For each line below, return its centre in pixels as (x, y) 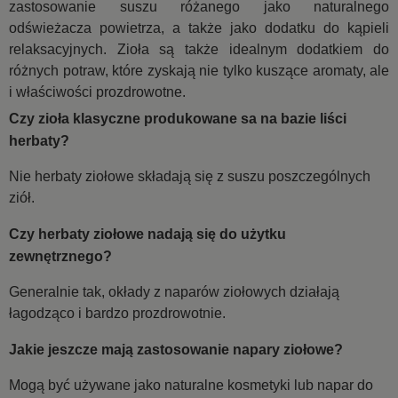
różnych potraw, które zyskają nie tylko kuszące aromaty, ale (199, 70)
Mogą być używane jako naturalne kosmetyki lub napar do (191, 385)
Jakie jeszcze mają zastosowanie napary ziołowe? (176, 349)
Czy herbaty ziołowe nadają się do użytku (147, 234)
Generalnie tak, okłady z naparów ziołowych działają (174, 291)
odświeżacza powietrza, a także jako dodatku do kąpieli (199, 28)
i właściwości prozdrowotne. (97, 92)
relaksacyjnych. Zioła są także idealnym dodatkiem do (199, 49)
